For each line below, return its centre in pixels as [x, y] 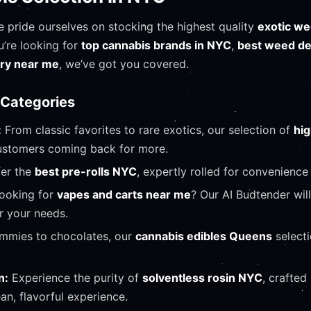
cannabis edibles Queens [204, 236]
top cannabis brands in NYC [156, 45]
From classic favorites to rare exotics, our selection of [148, 130]
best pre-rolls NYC [86, 171]
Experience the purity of [75, 278]
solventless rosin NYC [202, 278]
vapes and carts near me [124, 194]
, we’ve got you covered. [124, 64]
